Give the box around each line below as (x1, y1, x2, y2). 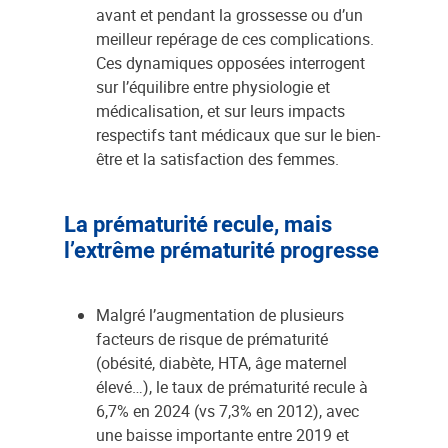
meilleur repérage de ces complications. (96, 28, 374, 50)
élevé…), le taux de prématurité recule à (96, 376, 368, 398)
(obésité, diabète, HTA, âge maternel (96, 352, 347, 374)
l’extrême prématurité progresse (64, 235, 379, 264)
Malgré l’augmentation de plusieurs (96, 304, 344, 326)
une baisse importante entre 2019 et (96, 424, 349, 446)
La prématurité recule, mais (64, 209, 332, 238)
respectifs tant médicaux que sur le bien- (96, 124, 380, 146)
